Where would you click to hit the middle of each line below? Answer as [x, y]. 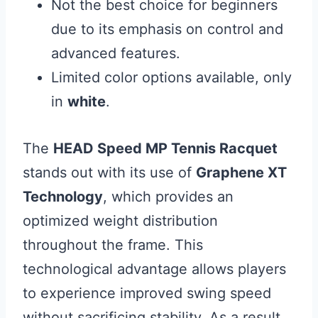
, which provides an [168, 197]
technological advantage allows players [154, 269]
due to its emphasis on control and [167, 29]
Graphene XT [241, 172]
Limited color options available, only [171, 77]
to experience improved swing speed [147, 293]
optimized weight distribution [120, 221]
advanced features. [116, 53]
